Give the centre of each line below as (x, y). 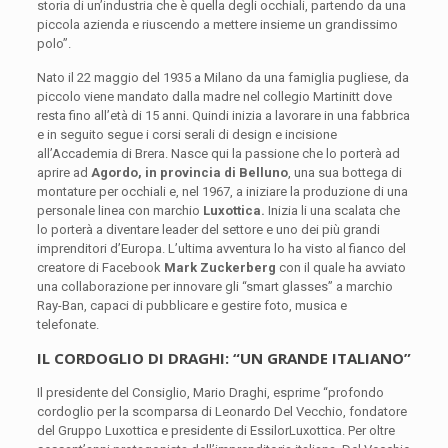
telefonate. (67, 324)
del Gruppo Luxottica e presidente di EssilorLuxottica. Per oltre (215, 430)
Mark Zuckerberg (221, 267)
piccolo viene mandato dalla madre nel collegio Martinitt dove (214, 96)
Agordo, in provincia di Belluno (187, 172)
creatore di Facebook (100, 267)
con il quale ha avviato (342, 267)
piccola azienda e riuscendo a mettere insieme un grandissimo (217, 24)
